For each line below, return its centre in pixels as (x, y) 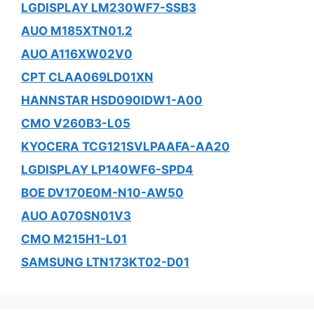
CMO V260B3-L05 (76, 123)
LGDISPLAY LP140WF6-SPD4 (107, 169)
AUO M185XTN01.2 (77, 30)
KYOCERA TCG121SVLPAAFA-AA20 (125, 146)
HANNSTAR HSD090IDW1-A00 (112, 100)
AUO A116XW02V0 (77, 54)
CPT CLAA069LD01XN (87, 77)
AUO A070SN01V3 (76, 216)
